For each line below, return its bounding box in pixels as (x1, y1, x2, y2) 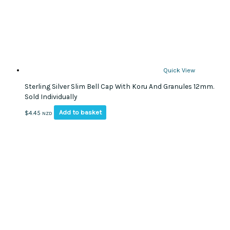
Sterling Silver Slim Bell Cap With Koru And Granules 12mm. (25, 82, 214, 91)
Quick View (163, 66, 195, 74)
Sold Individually (25, 92, 77, 101)
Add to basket (59, 108, 102, 117)
